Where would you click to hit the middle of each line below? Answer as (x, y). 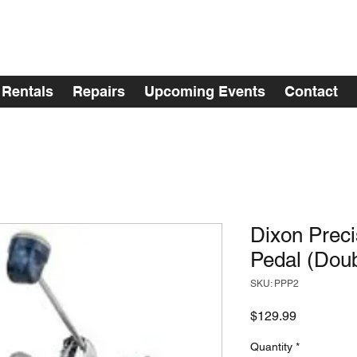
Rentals (27, 91)
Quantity (271, 347)
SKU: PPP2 (275, 284)
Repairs (99, 91)
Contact (311, 91)
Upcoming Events (205, 91)
